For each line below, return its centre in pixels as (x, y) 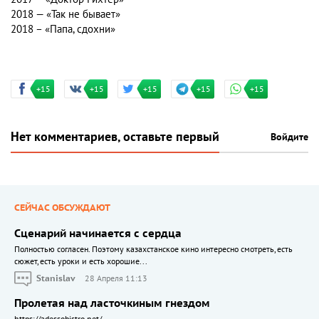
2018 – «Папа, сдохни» (63, 30)
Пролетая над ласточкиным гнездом (112, 304)
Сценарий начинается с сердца (98, 234)
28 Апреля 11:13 (116, 278)
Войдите (289, 137)
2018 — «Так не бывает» (66, 15)
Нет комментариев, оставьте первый (115, 137)
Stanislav (56, 278)
